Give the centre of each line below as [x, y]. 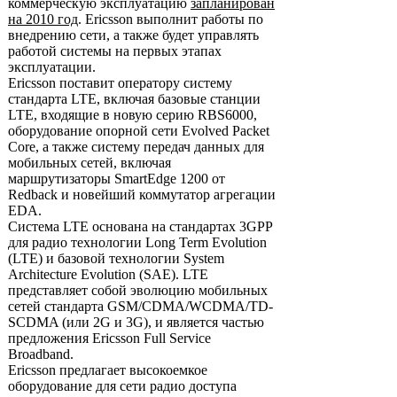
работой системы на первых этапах [115, 51]
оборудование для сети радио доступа [122, 386]
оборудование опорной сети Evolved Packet [139, 131]
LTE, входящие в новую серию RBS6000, [132, 115]
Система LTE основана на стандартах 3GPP [140, 226]
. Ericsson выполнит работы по [171, 19]
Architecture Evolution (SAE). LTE [108, 274]
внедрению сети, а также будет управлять [133, 35]
